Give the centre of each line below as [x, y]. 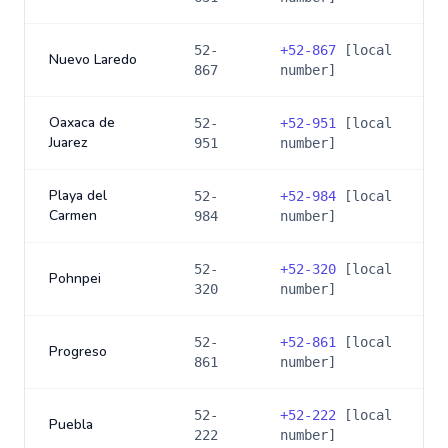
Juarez [68, 142]
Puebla [71, 424]
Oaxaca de [82, 122]
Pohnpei [75, 278]
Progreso [78, 351]
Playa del [78, 195]
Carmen [73, 215]
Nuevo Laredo [93, 59]
